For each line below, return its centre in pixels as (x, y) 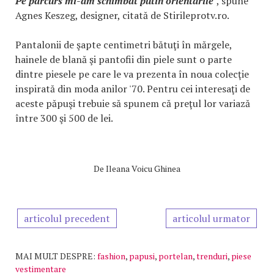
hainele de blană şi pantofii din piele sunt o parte (124, 59)
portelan (176, 256)
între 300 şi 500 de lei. (64, 118)
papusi (142, 256)
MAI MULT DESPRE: (55, 256)
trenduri (212, 256)
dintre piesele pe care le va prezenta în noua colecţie (132, 74)
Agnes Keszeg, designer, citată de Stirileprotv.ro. (122, 15)
